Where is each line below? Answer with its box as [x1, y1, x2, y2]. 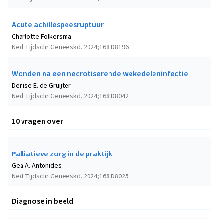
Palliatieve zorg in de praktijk [12, 148, 112, 159]
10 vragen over [12, 115, 63, 127]
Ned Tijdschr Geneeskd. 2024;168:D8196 [12, 42, 129, 52]
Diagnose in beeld [12, 196, 73, 207]
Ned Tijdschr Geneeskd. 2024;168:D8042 [12, 91, 129, 101]
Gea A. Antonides [12, 160, 62, 171]
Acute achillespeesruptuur [12, 19, 104, 30]
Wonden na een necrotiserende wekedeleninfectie [12, 68, 188, 79]
